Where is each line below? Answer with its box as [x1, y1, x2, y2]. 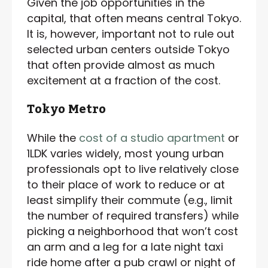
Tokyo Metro [27, 97, 106, 121]
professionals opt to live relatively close [27, 161, 239, 176]
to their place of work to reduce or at [27, 176, 225, 192]
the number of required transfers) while [27, 208, 239, 223]
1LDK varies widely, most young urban [27, 145, 224, 161]
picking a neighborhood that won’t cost [27, 223, 238, 239]
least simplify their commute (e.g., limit [27, 192, 233, 208]
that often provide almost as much [27, 57, 215, 72]
